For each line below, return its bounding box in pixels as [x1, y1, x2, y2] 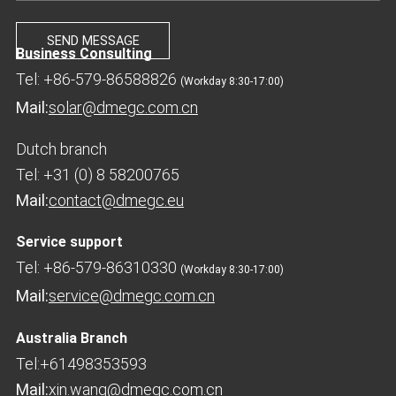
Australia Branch [15, 330, 127, 347]
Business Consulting [15, 44, 152, 62]
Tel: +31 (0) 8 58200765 [15, 164, 179, 184]
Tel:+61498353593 [15, 354, 147, 374]
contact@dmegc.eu [48, 190, 184, 209]
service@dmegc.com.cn [48, 286, 215, 306]
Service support [15, 233, 123, 251]
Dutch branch [15, 139, 107, 158]
